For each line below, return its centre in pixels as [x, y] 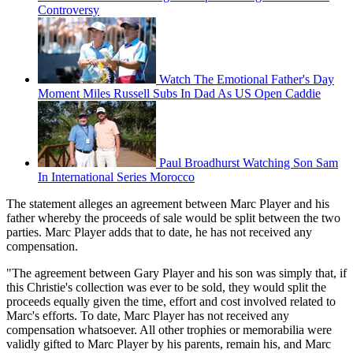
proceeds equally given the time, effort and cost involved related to [171, 302]
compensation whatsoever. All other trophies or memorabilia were [169, 330]
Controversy [69, 10]
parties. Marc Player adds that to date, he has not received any [159, 232]
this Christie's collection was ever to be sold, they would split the [166, 288]
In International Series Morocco [116, 177]
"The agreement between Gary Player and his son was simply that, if [176, 273]
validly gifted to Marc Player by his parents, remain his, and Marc [169, 344]
